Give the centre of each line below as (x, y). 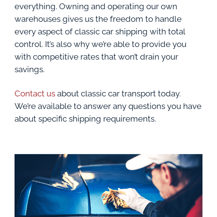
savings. (30, 69)
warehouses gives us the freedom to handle (98, 19)
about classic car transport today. (118, 93)
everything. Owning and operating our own (96, 6)
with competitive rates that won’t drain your (96, 56)
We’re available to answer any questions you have (108, 106)
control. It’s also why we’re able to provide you (101, 44)
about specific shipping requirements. (85, 118)
